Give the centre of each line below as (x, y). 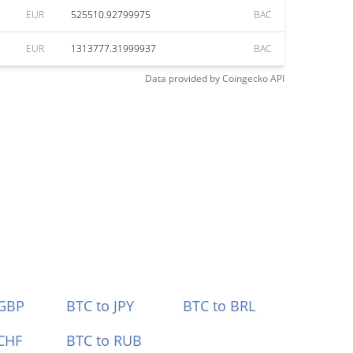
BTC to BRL (219, 306)
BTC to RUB (104, 340)
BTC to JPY (100, 306)
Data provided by (182, 78)
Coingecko (245, 78)
